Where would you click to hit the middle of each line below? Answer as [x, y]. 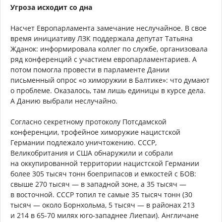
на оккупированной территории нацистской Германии [105, 164]
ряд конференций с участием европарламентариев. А [104, 59]
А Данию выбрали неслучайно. [64, 101]
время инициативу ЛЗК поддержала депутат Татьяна [102, 39]
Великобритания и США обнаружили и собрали [92, 153]
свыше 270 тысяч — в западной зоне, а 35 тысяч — [98, 184]
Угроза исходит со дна [51, 7]
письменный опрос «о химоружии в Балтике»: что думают [110, 80]
